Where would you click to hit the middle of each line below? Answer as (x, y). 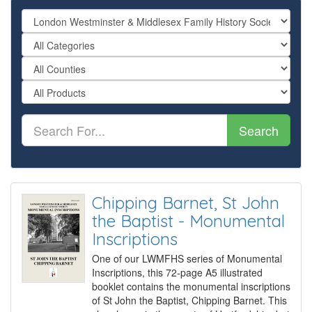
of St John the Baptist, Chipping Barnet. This (189, 301)
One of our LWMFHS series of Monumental (187, 259)
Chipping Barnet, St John (186, 203)
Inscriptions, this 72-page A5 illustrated (177, 273)
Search (259, 131)
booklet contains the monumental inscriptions (191, 287)
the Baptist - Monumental (188, 221)
